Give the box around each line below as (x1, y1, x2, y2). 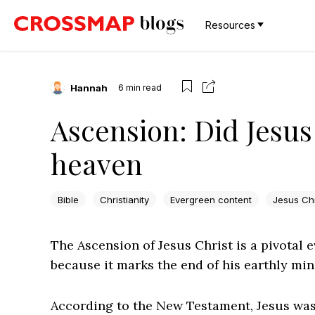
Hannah (70, 82, 108, 94)
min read (126, 82, 162, 93)
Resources (205, 19, 255, 31)
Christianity (100, 193, 149, 205)
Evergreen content (170, 193, 252, 205)
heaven (51, 145, 143, 182)
